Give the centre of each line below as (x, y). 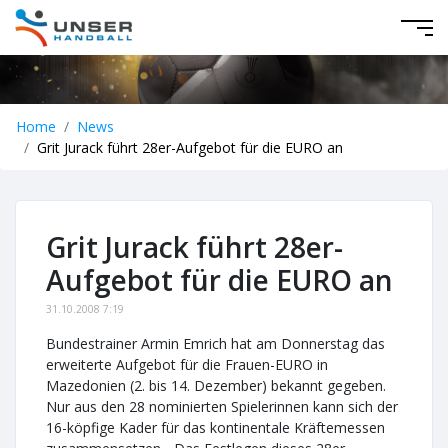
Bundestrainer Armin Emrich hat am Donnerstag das (215, 343)
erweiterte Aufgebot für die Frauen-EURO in (187, 364)
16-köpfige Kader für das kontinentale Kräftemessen (215, 427)
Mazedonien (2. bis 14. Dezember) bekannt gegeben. (216, 385)
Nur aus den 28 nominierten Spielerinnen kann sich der (222, 406)
